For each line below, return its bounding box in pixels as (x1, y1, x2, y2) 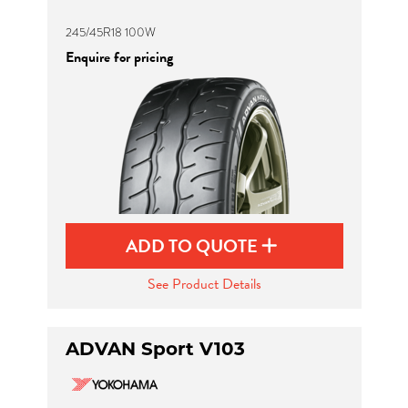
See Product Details (147, 273, 261, 295)
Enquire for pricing (65, 46, 173, 68)
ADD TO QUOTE (126, 232, 261, 260)
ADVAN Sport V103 (65, 338, 245, 360)
